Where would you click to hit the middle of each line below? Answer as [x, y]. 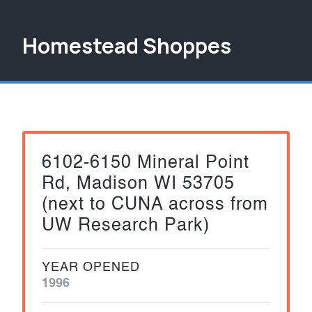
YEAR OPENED [91, 267]
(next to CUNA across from [155, 205]
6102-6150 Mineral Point [146, 163]
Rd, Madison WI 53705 [138, 184]
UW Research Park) [126, 226]
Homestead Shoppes [127, 45]
